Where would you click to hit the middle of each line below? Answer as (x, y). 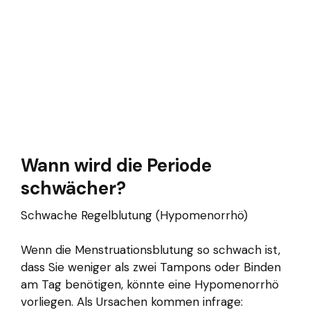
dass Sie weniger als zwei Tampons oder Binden (151, 267)
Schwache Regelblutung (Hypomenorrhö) (134, 216)
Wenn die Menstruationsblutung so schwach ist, (151, 250)
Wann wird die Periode (116, 166)
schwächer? (73, 189)
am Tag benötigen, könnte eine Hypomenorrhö (150, 285)
